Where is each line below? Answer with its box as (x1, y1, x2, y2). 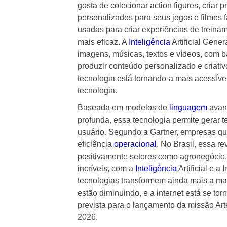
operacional (113, 139, 157, 148)
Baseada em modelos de (77, 103, 169, 112)
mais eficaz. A (77, 37, 129, 46)
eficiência (77, 139, 114, 148)
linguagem (169, 103, 207, 112)
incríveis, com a (77, 164, 135, 173)
